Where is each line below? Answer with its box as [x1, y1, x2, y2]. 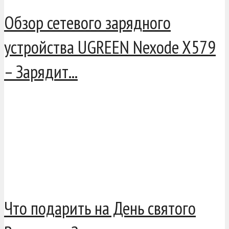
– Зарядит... [4, 60, 78, 84]
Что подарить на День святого [4, 196, 196, 220]
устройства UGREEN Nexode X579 [4, 35, 216, 59]
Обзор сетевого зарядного [4, 11, 171, 35]
